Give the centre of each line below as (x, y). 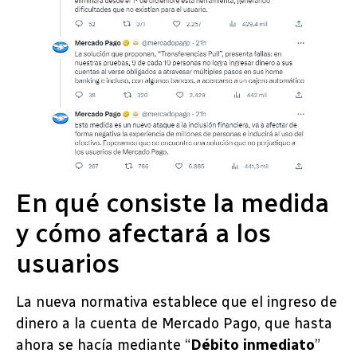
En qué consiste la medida (173, 204)
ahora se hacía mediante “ (103, 345)
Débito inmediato (253, 345)
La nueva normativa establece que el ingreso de (177, 302)
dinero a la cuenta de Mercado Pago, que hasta (174, 324)
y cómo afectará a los (143, 234)
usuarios (68, 264)
